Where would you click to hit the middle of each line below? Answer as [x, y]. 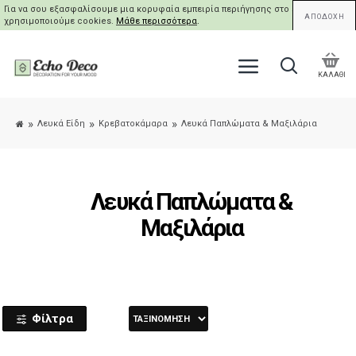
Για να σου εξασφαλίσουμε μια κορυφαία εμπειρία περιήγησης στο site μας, [166, 9]
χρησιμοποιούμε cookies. [60, 21]
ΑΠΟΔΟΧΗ [324, 17]
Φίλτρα [52, 318]
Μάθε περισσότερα [157, 21]
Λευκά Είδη [61, 123]
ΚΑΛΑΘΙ [332, 74]
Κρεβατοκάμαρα [133, 123]
